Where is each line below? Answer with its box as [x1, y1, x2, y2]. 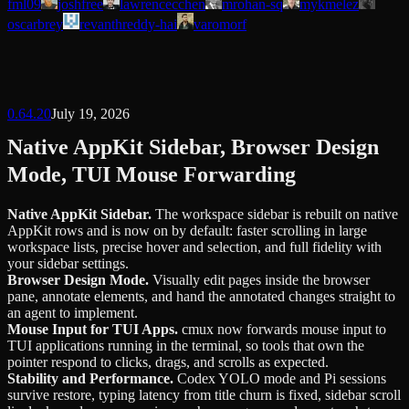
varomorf [194, 16, 246, 32]
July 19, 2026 [51, 105, 130, 121]
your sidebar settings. [7, 255, 129, 271]
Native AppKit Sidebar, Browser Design [7, 134, 379, 159]
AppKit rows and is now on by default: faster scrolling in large [7, 222, 367, 238]
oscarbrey [7, 16, 63, 32]
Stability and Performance [7, 370, 170, 386]
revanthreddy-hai [79, 16, 177, 32]
